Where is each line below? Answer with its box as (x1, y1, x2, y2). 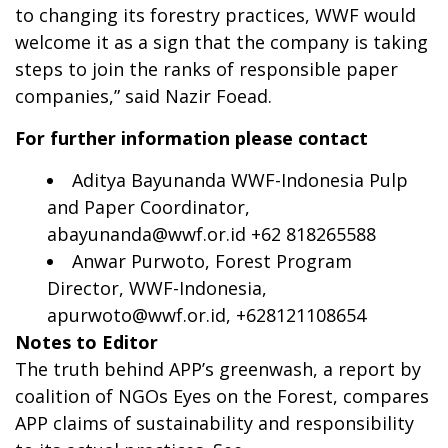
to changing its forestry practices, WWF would (15, 2, 416, 27)
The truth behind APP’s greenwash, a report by (15, 356, 421, 381)
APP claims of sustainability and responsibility (15, 410, 414, 435)
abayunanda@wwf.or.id (47, 221, 246, 246)
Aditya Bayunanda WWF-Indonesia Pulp (72, 167, 408, 192)
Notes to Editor (15, 329, 158, 354)
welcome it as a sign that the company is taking (15, 29, 428, 54)
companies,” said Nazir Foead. (15, 83, 272, 108)
